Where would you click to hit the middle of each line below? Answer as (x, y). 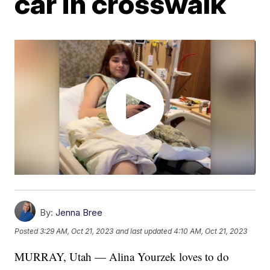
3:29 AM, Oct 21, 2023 (77, 231)
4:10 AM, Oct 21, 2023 (211, 231)
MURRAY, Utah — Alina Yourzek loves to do (122, 257)
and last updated (144, 231)
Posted (27, 231)
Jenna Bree (79, 213)
